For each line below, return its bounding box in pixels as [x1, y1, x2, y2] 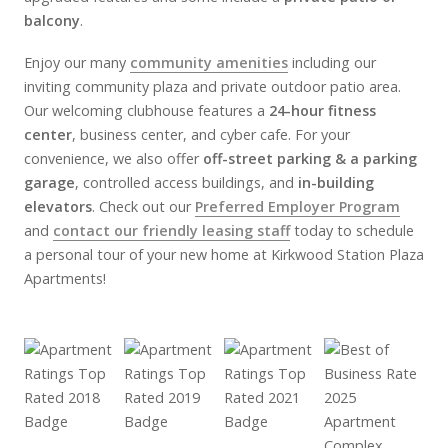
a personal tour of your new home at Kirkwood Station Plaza [24, 245, 424, 265]
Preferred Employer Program [195, 197, 400, 217]
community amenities [130, 53, 288, 73]
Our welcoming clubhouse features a [24, 101, 269, 121]
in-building [298, 173, 374, 193]
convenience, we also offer [24, 149, 203, 169]
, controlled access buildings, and [75, 173, 298, 193]
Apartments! [24, 269, 106, 289]
